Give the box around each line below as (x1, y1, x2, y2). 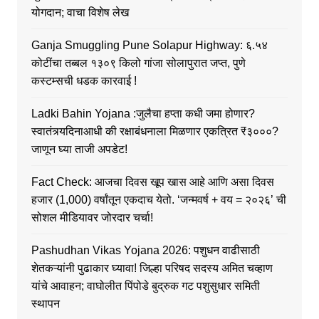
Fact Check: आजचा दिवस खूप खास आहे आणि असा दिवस (31, 176, 274, 189)
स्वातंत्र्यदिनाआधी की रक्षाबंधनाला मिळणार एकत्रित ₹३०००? (31, 125, 278, 138)
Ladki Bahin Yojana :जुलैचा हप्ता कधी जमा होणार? (31, 108, 255, 120)
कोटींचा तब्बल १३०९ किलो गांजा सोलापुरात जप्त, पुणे (31, 57, 246, 70)
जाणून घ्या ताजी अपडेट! (31, 143, 127, 156)
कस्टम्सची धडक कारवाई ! (31, 75, 137, 88)
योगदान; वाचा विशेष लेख (31, 6, 129, 19)
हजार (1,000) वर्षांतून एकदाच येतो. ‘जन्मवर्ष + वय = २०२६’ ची (31, 194, 286, 206)
